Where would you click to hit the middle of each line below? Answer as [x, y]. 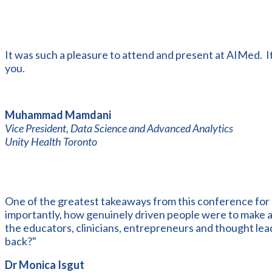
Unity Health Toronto [51, 141]
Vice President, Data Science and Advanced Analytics [119, 128]
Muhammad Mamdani [58, 114]
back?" [21, 241]
